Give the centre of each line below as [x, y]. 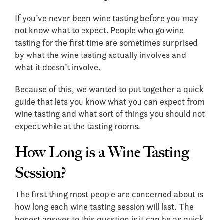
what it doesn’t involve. [58, 67]
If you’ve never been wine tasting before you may [107, 18]
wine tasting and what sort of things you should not [110, 114]
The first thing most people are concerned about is [109, 194]
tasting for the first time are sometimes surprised [106, 42]
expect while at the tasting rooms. [78, 126]
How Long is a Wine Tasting [102, 152]
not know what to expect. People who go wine [99, 30]
